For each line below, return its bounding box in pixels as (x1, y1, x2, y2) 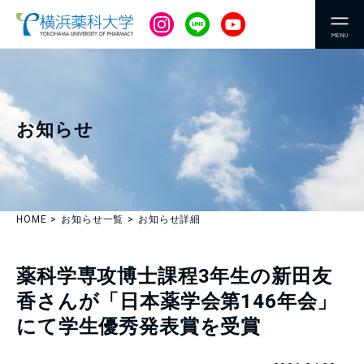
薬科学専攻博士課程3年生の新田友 (16, 265, 332, 288)
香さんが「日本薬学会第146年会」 (16, 290, 338, 313)
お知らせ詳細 (138, 214, 201, 225)
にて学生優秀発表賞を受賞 (16, 315, 262, 338)
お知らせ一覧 (61, 214, 124, 225)
